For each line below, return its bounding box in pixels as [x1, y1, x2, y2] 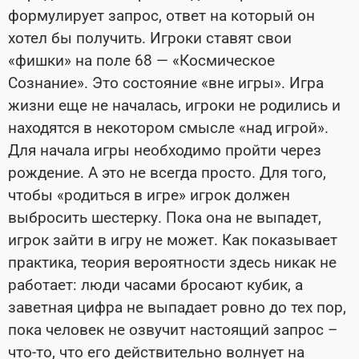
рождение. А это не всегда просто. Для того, [8, 163, 326, 182]
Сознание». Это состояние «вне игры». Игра [8, 74, 324, 92]
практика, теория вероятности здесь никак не [8, 253, 337, 272]
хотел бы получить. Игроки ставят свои [8, 29, 292, 47]
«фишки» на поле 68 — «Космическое [8, 51, 275, 70]
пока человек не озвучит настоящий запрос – [8, 321, 337, 339]
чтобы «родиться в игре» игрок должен [8, 186, 290, 204]
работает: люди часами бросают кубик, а [8, 276, 303, 294]
